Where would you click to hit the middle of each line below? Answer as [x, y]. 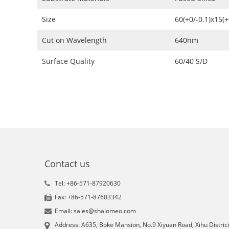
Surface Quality [68, 61]
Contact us [67, 163]
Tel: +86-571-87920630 [88, 183]
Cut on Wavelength [74, 40]
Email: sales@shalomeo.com [95, 211]
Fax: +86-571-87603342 [88, 197]
